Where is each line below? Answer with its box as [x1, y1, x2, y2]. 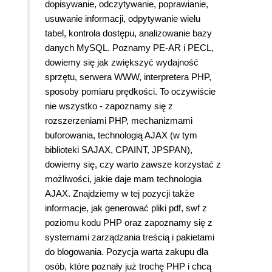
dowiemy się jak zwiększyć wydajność [45, 56, 199, 67]
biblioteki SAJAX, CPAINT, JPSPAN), [45, 144, 192, 155]
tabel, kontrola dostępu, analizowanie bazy [45, 27, 212, 38]
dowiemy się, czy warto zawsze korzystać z [45, 158, 221, 169]
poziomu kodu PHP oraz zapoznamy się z [45, 217, 212, 228]
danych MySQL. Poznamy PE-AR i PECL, [45, 42, 214, 53]
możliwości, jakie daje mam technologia [45, 173, 202, 184]
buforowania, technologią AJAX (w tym [45, 129, 197, 140]
